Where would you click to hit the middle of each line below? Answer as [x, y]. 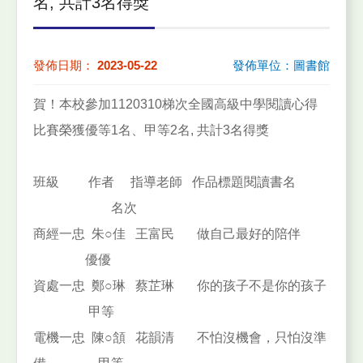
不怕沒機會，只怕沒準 [262, 337]
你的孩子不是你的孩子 [263, 285]
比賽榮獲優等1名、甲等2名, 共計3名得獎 [151, 130]
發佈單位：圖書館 [281, 65]
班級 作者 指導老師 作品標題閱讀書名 [174, 181]
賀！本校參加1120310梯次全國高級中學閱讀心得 [175, 104]
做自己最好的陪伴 [249, 233]
